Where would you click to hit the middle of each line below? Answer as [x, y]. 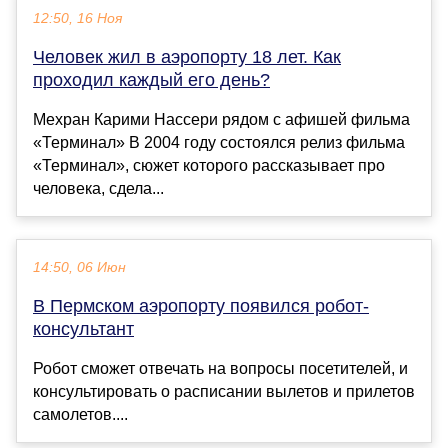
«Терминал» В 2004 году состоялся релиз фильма [219, 143]
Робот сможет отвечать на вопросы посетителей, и [220, 369]
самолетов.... [80, 415]
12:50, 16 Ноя [77, 19]
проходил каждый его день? [151, 80]
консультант [83, 329]
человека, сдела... [98, 189]
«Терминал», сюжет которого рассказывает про [209, 166]
